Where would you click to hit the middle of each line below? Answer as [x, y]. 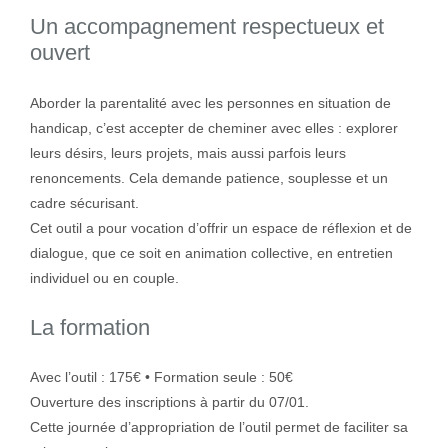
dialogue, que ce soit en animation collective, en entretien [211, 252]
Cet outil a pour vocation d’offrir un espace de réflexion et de [220, 227]
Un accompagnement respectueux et [206, 27]
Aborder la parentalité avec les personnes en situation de [210, 102]
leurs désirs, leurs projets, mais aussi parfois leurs [187, 152]
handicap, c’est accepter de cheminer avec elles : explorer [213, 127]
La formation [89, 327]
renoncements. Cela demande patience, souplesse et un [208, 177]
